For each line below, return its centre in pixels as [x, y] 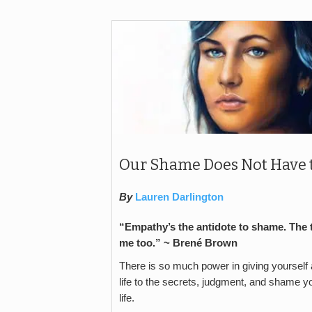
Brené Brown [205, 243]
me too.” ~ [145, 243]
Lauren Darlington [179, 197]
